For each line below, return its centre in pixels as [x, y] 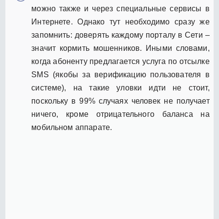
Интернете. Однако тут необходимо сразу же [120, 22]
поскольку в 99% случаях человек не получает [120, 101]
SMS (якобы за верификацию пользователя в [120, 74]
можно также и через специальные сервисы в [120, 8]
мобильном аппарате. [72, 127]
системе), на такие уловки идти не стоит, [120, 88]
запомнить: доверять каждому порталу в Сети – [120, 35]
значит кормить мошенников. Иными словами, [120, 48]
